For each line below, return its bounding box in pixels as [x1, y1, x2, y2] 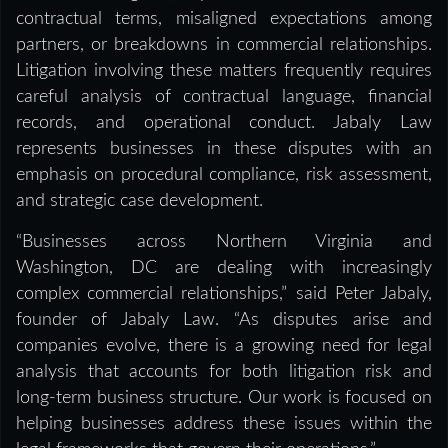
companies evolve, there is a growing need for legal [16, 337, 432, 356]
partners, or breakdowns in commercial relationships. [16, 36, 432, 55]
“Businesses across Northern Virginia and [16, 233, 432, 252]
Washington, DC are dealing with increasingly [16, 259, 432, 278]
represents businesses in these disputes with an [16, 140, 432, 159]
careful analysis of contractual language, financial [16, 88, 432, 107]
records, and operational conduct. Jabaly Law [16, 114, 432, 133]
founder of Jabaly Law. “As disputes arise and [16, 311, 432, 330]
